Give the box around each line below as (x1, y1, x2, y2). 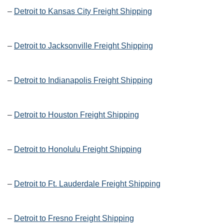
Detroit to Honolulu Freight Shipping (14, 145, 141, 154)
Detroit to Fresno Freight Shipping (14, 214, 134, 223)
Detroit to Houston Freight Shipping (14, 110, 139, 119)
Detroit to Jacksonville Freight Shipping (14, 41, 153, 50)
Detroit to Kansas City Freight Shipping (14, 7, 152, 16)
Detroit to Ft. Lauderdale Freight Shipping (14, 179, 160, 188)
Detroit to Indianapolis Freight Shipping (14, 76, 152, 85)
